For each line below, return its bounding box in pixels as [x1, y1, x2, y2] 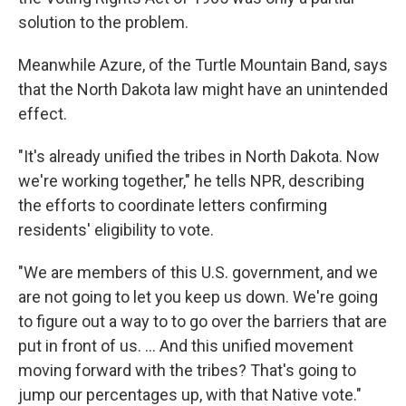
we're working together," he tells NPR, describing [18, 171, 364, 191]
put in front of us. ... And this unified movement [18, 336, 353, 356]
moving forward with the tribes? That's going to [18, 361, 356, 381]
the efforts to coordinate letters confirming [18, 196, 327, 216]
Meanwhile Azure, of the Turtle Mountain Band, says [18, 55, 388, 75]
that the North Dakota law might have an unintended [18, 80, 388, 100]
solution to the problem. [18, 13, 188, 33]
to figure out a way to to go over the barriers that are [18, 312, 387, 332]
